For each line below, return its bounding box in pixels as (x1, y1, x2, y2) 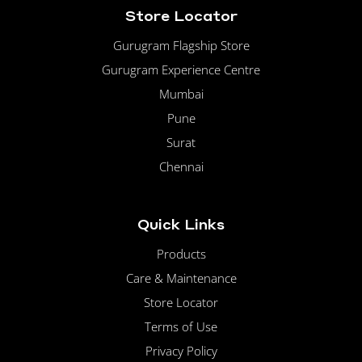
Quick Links (137, 214, 225, 234)
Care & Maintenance (125, 270, 237, 287)
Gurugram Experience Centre (102, 61, 260, 78)
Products (156, 246, 206, 263)
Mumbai (158, 86, 204, 103)
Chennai (158, 158, 204, 175)
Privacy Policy (145, 343, 217, 360)
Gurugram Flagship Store (112, 37, 250, 54)
